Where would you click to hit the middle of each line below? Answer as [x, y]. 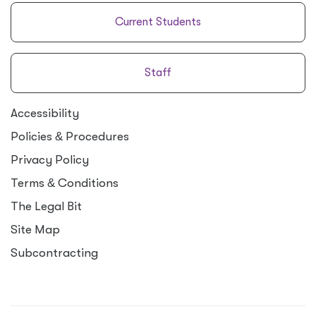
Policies [33, 136]
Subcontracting [54, 253]
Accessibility [45, 113]
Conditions [87, 183]
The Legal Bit [46, 206]
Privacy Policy [50, 160]
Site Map [35, 230]
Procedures [96, 136]
